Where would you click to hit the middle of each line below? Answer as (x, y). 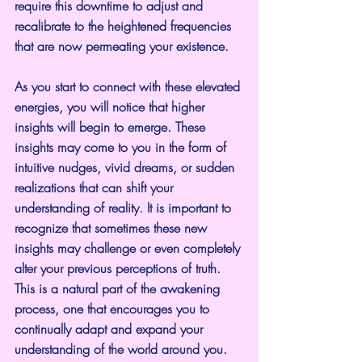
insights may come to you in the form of (122, 147)
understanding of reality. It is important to (125, 207)
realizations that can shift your (96, 187)
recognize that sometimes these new (113, 227)
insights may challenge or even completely (129, 248)
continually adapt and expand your (111, 328)
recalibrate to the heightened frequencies (125, 25)
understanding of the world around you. (121, 349)
